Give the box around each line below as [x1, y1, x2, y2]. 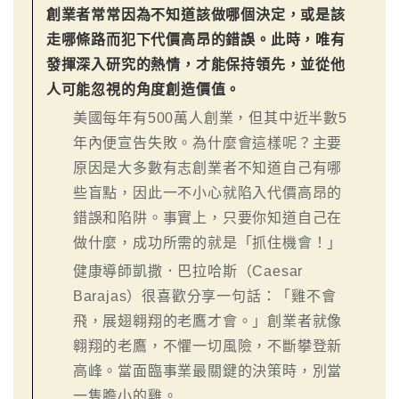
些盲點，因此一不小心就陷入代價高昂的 [72, 185, 343, 201]
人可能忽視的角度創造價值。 [45, 82, 241, 98]
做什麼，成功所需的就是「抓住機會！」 [72, 235, 343, 251]
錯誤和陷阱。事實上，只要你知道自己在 [72, 210, 343, 226]
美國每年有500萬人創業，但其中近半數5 [72, 110, 347, 126]
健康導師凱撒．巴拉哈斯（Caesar [72, 264, 304, 280]
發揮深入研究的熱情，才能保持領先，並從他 [45, 57, 346, 73]
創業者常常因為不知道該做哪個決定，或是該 [45, 7, 346, 23]
